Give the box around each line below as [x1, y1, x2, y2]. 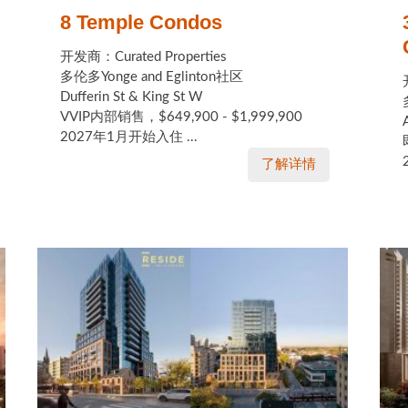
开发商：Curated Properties [59, 50, 227, 64]
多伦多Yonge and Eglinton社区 [59, 70, 243, 84]
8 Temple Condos [59, 11, 222, 34]
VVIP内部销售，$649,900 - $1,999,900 [59, 110, 302, 124]
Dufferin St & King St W [59, 90, 203, 104]
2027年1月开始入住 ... [59, 130, 198, 144]
